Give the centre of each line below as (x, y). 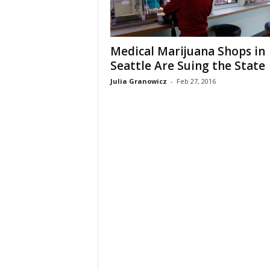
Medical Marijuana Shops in (187, 51)
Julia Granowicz (138, 81)
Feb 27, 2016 (196, 81)
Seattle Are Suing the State (187, 66)
